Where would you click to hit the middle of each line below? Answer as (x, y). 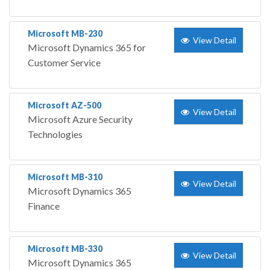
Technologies (55, 134)
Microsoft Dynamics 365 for (87, 48)
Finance (44, 206)
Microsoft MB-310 (65, 177)
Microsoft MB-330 (65, 249)
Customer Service (64, 63)
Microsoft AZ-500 (64, 105)
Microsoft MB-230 (65, 34)
